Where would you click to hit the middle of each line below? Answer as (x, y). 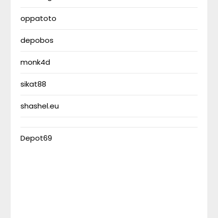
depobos (37, 40)
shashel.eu (40, 106)
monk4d (36, 62)
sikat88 (34, 84)
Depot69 (36, 138)
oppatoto (39, 18)
